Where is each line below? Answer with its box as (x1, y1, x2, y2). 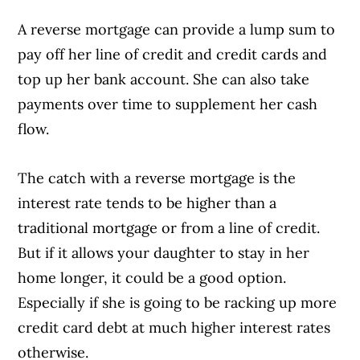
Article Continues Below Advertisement (89, 35, 271, 47)
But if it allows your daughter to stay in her (18, 243, 310, 263)
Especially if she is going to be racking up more (18, 293, 337, 313)
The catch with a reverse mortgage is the (18, 169, 297, 188)
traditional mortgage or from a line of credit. (18, 219, 321, 238)
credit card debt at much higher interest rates (18, 318, 331, 337)
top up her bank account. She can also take (18, 70, 310, 89)
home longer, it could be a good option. (18, 268, 287, 288)
